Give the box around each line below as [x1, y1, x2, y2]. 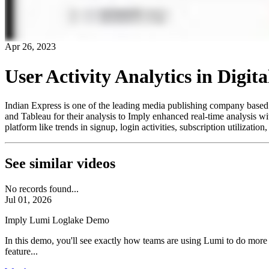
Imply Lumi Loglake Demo [5, 214, 109, 225]
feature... [5, 246, 38, 256]
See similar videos [5, 155, 115, 171]
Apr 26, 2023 [5, 41, 56, 52]
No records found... [5, 183, 79, 194]
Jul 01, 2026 [5, 194, 52, 205]
